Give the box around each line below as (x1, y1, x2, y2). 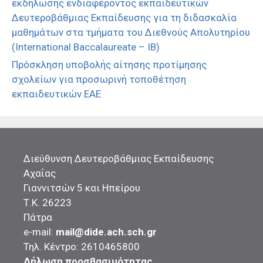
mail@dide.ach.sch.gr (56, 226, 157, 238)
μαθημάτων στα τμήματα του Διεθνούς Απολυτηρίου (12, 26, 250, 39)
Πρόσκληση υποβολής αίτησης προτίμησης (12, 59, 207, 71)
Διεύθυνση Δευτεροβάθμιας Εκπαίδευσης (23, 153, 214, 165)
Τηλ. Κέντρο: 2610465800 (23, 241, 140, 253)
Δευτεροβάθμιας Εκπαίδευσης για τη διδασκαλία (12, 12, 237, 24)
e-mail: (23, 226, 56, 238)
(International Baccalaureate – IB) (12, 41, 160, 53)
